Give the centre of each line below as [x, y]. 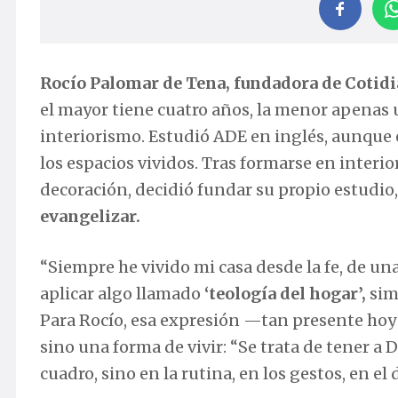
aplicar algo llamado [122, 294]
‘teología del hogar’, [285, 294]
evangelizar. [90, 217]
